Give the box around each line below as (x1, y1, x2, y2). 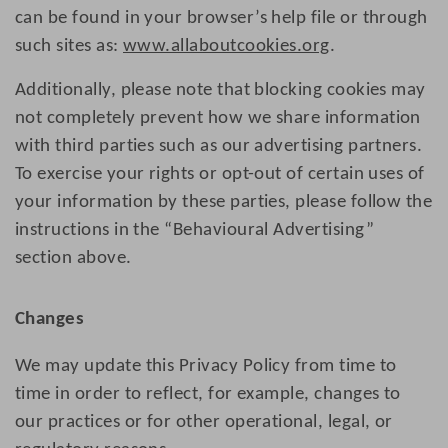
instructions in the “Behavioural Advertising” (15, 221, 374, 241)
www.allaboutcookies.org (123, 37, 330, 57)
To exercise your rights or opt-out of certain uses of (15, 165, 425, 185)
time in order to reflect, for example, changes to (15, 385, 401, 405)
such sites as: (15, 37, 123, 57)
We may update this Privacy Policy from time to (15, 357, 397, 377)
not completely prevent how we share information (15, 109, 421, 129)
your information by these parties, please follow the (15, 193, 433, 213)
